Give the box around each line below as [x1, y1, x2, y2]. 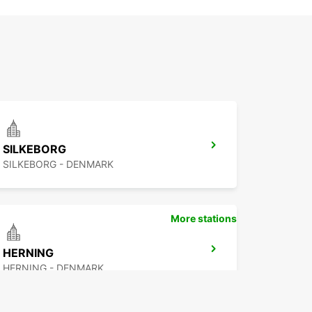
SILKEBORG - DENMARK [3, 158, 114, 171]
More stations [171, 212, 237, 225]
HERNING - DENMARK [3, 262, 104, 274]
